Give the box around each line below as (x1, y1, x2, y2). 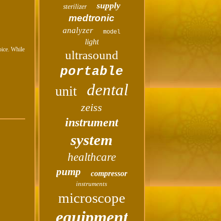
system (71, 131, 113, 148)
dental (86, 81, 128, 99)
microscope (58, 190, 125, 206)
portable (60, 64, 123, 79)
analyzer (63, 26, 94, 35)
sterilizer (63, 3, 87, 10)
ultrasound (65, 48, 118, 62)
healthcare (67, 151, 116, 163)
